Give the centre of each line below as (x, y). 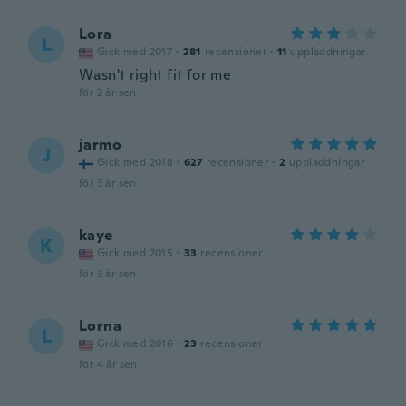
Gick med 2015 (135, 253)
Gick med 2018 (135, 162)
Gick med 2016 (135, 343)
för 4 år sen (108, 364)
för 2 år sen (108, 92)
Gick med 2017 (135, 52)
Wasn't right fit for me (155, 75)
